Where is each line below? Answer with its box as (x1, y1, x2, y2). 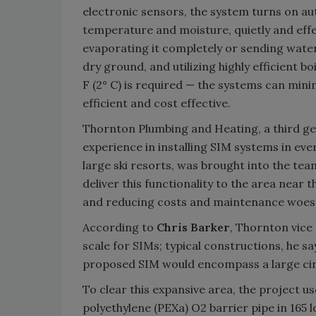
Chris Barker (157, 220, 230, 235)
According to (83, 220, 157, 235)
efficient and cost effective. (83, 96, 231, 111)
